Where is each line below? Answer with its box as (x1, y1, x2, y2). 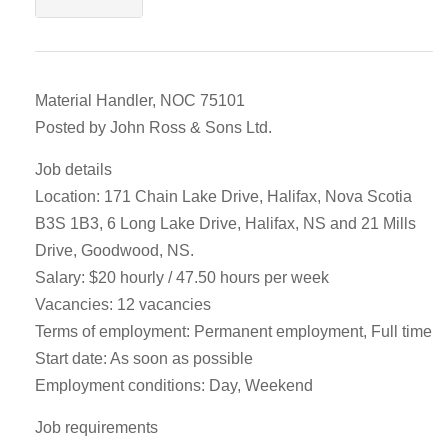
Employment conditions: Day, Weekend (35, 377, 313, 394)
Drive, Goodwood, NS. (35, 242, 194, 259)
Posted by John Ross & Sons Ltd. (35, 119, 272, 136)
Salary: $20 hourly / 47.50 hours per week (35, 269, 329, 286)
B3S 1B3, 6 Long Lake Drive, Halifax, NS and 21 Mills (35, 215, 416, 232)
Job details (35, 161, 112, 178)
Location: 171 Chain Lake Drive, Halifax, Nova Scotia (35, 188, 412, 205)
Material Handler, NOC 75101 (35, 92, 245, 109)
